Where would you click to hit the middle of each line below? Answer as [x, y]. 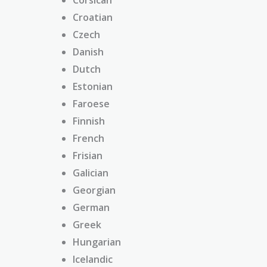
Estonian [93, 86]
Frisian [88, 155]
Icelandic [93, 259]
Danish [88, 52]
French [89, 138]
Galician [91, 173]
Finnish [89, 121]
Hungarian [97, 242]
